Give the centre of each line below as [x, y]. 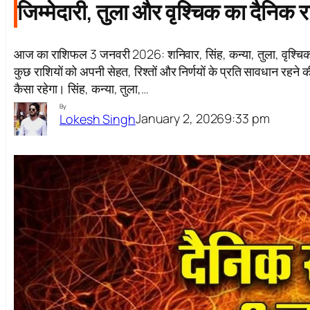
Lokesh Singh [98, 119]
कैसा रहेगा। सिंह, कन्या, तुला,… [81, 89]
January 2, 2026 [180, 119]
